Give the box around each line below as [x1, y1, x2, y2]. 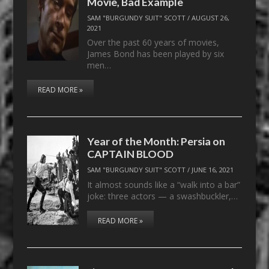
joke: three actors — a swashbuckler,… [87, 190, 238, 202]
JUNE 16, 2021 [192, 165, 234, 175]
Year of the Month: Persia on [87, 134, 226, 148]
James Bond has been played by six [87, 48, 225, 60]
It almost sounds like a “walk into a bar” [87, 178, 241, 190]
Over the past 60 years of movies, [87, 37, 220, 49]
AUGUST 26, [192, 13, 230, 22]
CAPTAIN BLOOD [87, 147, 174, 161]
